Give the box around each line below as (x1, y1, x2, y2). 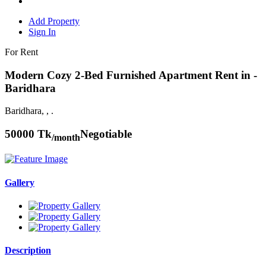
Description (5, 245, 51, 256)
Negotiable (80, 127, 132, 140)
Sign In (28, 26, 56, 37)
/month (52, 132, 80, 142)
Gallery (5, 177, 34, 188)
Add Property (28, 15, 80, 26)
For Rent (5, 46, 38, 57)
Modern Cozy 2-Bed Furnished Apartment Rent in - (5, 68, 257, 81)
